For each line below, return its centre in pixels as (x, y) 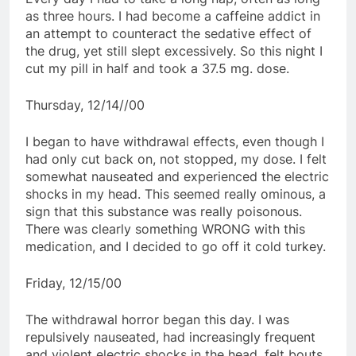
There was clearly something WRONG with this (165, 228)
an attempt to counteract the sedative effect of (168, 33)
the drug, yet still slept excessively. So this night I (174, 50)
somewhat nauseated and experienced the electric (177, 176)
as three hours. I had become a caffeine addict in (173, 15)
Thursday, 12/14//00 (85, 104)
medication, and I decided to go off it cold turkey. (176, 246)
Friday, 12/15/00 (74, 282)
